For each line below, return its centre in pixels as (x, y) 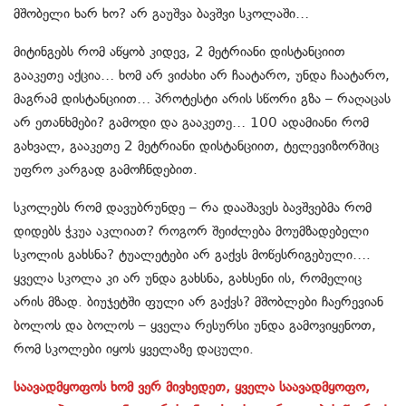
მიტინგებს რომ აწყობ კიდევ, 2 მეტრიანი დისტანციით (179, 52)
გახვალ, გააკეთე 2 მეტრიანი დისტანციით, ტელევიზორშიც (196, 146)
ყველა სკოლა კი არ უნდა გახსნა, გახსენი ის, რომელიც (188, 279)
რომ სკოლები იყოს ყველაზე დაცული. (134, 349)
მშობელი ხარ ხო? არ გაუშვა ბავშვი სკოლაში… (161, 14)
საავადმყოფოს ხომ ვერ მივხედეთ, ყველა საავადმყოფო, (192, 387)
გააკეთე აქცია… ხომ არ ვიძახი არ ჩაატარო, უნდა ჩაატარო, (202, 76)
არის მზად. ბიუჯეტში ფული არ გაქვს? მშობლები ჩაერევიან (198, 302)
